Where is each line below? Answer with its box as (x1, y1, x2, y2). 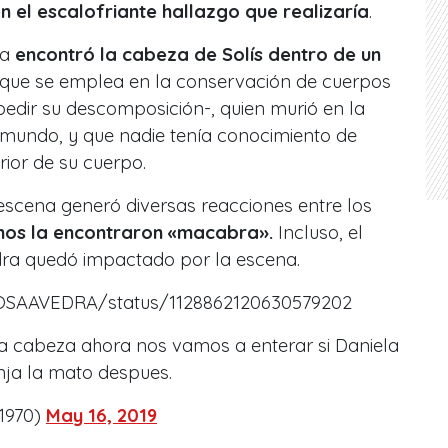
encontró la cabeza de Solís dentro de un (15, 43, 381, 67)
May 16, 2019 (46, 404, 157, 428)
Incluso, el (278, 221, 363, 245)
